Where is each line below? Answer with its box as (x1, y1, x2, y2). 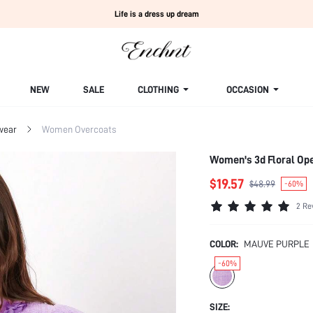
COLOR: (210, 238, 238, 249)
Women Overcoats (42, 124, 116, 135)
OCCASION (226, 84, 269, 95)
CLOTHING (138, 84, 179, 95)
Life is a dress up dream (114, 9, 199, 19)
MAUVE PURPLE (244, 238, 310, 249)
